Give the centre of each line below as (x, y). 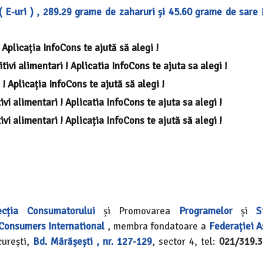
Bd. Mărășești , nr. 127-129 (93, 242)
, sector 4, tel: (186, 242)
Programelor (205, 211)
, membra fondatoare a (157, 227)
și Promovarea (137, 211)
